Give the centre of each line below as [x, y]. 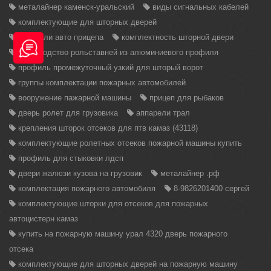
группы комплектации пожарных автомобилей [102, 83]
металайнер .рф [190, 173]
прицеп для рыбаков [187, 98]
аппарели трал [163, 113]
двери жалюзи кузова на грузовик [80, 173]
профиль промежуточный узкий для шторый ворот [111, 67]
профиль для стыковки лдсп [71, 158]
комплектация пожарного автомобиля [87, 188]
